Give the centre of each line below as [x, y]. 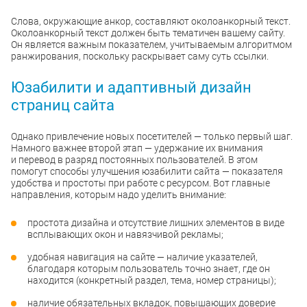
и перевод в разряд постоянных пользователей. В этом [134, 160]
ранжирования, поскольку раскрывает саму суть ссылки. [140, 57]
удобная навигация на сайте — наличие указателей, [143, 257]
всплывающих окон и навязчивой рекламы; [125, 235]
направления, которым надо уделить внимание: [119, 195]
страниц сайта [63, 106]
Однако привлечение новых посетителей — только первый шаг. [152, 137]
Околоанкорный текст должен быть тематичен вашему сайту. [148, 33]
